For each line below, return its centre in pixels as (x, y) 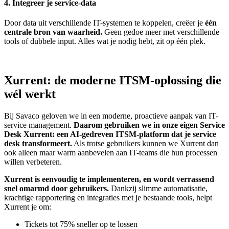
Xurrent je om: (28, 207)
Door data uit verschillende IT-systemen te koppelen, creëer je (104, 22)
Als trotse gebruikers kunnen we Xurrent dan (145, 143)
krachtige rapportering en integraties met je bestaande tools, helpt (108, 197)
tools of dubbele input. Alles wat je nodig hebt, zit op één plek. (105, 41)
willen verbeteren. (33, 162)
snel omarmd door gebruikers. (56, 188)
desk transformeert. (38, 143)
